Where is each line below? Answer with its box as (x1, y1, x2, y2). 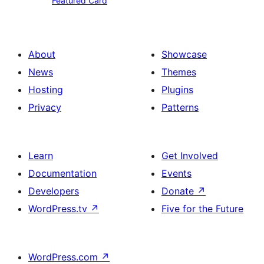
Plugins (161, 83, 193, 95)
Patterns (161, 101, 199, 113)
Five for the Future (161, 202, 243, 214)
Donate (161, 184, 197, 197)
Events (161, 167, 192, 179)
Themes (161, 65, 196, 78)
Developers (28, 184, 79, 197)
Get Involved (161, 149, 218, 161)
